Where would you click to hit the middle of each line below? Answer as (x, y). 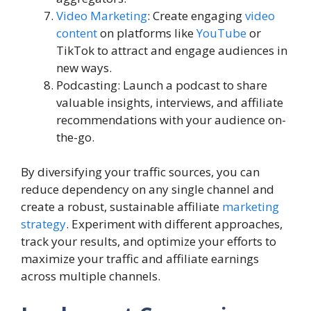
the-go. (75, 137)
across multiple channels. (91, 276)
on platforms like (147, 33)
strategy (43, 224)
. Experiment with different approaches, (174, 224)
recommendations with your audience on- (171, 119)
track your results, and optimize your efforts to (149, 241)
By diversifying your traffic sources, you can (140, 172)
